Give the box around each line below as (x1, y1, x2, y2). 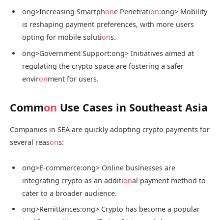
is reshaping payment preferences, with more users (22, 20, 194, 29)
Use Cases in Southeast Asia (57, 100, 208, 114)
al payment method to (132, 175, 206, 185)
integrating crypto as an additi (22, 175, 123, 185)
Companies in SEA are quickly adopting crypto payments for (10, 125, 210, 135)
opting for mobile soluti (22, 32, 102, 42)
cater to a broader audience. (22, 188, 117, 198)
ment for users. (48, 74, 99, 83)
